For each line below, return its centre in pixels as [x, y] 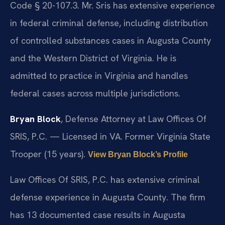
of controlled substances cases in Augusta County [110, 41]
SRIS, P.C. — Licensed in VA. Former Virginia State [110, 137]
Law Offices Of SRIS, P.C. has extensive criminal [105, 179]
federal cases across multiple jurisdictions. [95, 93]
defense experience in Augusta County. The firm [108, 197]
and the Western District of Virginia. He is [93, 58]
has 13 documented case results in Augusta [98, 214]
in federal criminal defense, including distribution [109, 23]
